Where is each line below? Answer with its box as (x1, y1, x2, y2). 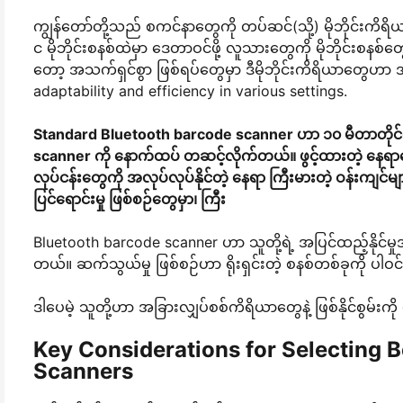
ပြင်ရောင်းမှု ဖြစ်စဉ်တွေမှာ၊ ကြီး (33, 189, 226, 208)
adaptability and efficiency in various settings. (33, 81, 347, 100)
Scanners (33, 357, 133, 384)
